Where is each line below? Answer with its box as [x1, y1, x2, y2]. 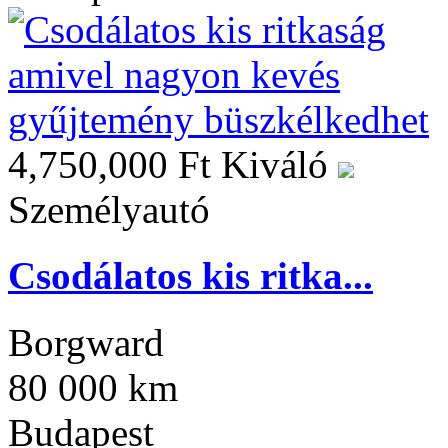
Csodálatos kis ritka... [8, 254, 373, 298]
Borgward [8, 320, 164, 364]
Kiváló [221, 143, 338, 187]
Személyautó [8, 188, 210, 232]
